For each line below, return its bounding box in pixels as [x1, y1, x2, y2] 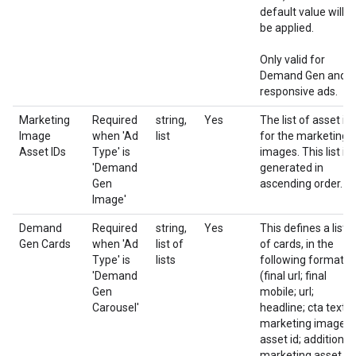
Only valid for [260, 53, 325, 66]
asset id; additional [260, 333, 353, 346]
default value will [260, 6, 344, 18]
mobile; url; [260, 285, 314, 298]
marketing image [260, 317, 346, 330]
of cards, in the [260, 238, 334, 250]
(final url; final [260, 269, 327, 282]
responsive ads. [260, 85, 338, 98]
